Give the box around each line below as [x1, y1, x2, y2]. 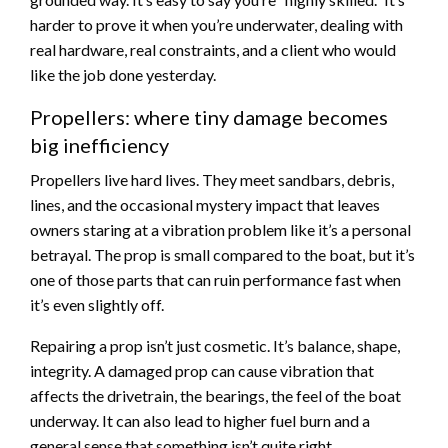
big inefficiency [30, 132, 169, 157]
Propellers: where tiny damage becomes [30, 104, 388, 129]
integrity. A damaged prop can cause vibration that [30, 360, 374, 380]
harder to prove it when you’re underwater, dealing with [30, 14, 403, 34]
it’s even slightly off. [30, 294, 164, 314]
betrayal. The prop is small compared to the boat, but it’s [30, 244, 415, 264]
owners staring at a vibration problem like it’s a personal [30, 219, 411, 239]
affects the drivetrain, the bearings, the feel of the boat [30, 385, 401, 405]
